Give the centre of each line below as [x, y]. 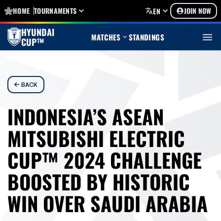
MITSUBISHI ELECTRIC [96, 138]
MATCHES [106, 37]
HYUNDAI [38, 32]
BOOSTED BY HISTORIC [99, 182]
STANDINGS [146, 37]
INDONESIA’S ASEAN [86, 116]
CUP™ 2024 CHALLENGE [105, 160]
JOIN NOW [198, 11]
